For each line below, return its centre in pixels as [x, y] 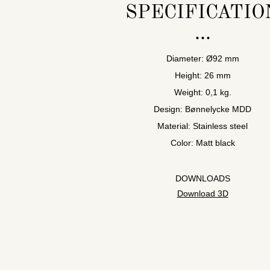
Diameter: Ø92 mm [202, 58]
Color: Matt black [202, 143]
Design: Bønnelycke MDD [202, 109]
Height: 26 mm [202, 75]
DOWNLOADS [202, 178]
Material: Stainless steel [202, 126]
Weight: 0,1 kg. [202, 92]
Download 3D [202, 193]
